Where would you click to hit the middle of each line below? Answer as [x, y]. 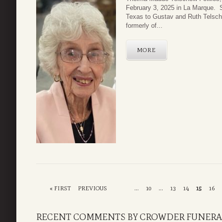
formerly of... [144, 25]
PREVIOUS [92, 188]
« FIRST [60, 188]
